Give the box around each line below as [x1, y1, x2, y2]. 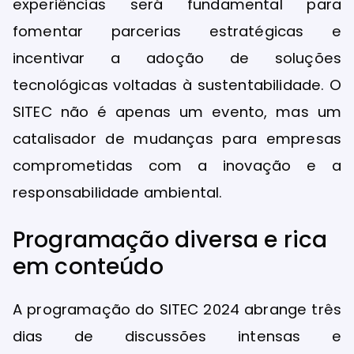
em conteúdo [13, 251, 164, 283]
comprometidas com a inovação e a [13, 155, 341, 175]
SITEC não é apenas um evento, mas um [13, 101, 341, 122]
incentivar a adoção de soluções [13, 47, 341, 68]
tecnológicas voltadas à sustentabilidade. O [13, 74, 341, 95]
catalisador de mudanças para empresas [13, 128, 341, 149]
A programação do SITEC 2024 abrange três [13, 299, 341, 320]
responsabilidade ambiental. [13, 182, 223, 202]
